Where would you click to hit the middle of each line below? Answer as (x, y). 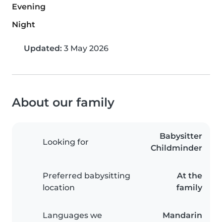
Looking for (66, 142)
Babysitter (181, 136)
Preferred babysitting (86, 176)
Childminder (176, 148)
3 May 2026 (85, 49)
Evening (29, 7)
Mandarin (182, 216)
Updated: (43, 49)
